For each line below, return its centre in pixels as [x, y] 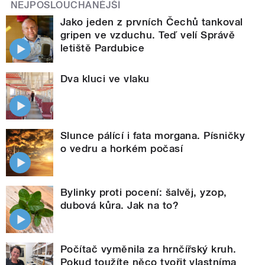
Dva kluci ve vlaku [105, 79]
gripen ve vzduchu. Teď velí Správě [148, 35]
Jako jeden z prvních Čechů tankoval [152, 22]
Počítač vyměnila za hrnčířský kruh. [148, 249]
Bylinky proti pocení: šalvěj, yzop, [144, 193]
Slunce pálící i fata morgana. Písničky [153, 136]
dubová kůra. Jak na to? [120, 206]
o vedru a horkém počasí [122, 149]
